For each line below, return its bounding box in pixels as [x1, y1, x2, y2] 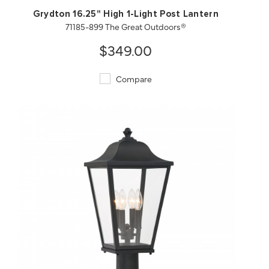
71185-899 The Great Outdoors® [65, 20, 186, 33]
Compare [113, 73, 152, 85]
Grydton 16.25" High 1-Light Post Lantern [32, 10, 219, 19]
